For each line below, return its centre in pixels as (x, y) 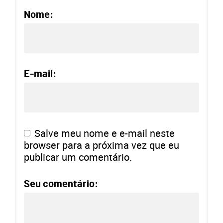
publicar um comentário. (78, 157)
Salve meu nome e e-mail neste (104, 133)
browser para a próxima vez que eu (102, 145)
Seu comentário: (61, 184)
